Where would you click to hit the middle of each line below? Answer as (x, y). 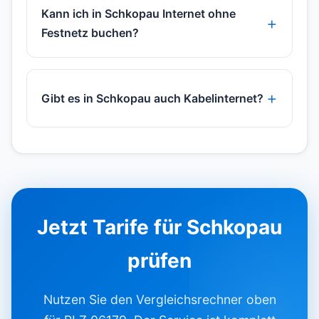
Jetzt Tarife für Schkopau (159, 228)
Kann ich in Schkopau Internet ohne (138, 14)
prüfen (159, 261)
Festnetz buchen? (90, 33)
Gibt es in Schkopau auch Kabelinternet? (152, 98)
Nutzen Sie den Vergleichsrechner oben (159, 300)
